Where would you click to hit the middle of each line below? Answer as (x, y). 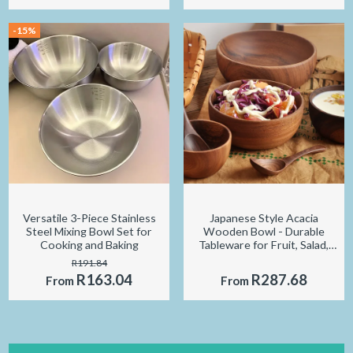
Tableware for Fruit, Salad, (264, 245)
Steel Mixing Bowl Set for (89, 232)
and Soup (264, 258)
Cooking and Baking (89, 245)
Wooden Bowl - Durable (264, 232)
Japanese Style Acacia (264, 218)
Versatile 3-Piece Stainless (89, 218)
